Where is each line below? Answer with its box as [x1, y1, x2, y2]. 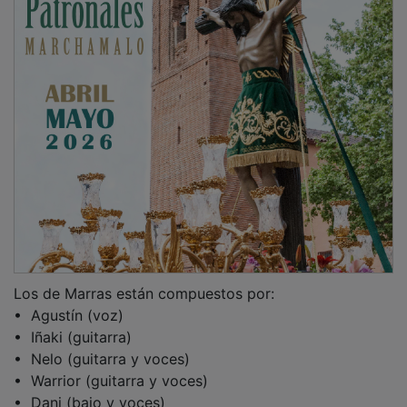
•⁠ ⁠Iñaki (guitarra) [14, 314, 132, 333]
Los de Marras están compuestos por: [14, 271, 274, 290]
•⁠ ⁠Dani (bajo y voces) [14, 380, 165, 399]
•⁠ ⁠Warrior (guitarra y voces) [14, 358, 208, 377]
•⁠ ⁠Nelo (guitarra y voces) [14, 336, 190, 355]
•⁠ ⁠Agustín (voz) [14, 293, 124, 312]
